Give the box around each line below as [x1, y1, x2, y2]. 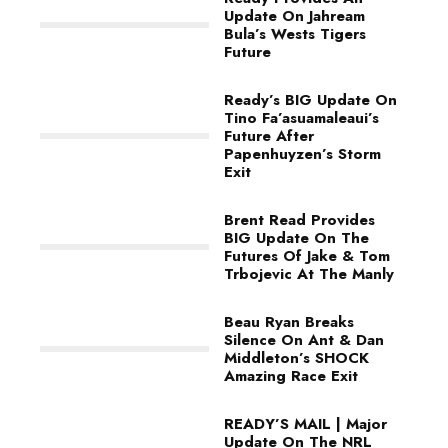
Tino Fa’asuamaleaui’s [224, 107, 379, 129]
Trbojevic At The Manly [224, 263, 394, 285]
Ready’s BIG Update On [224, 89, 397, 111]
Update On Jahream [224, 5, 365, 27]
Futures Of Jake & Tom [224, 245, 390, 267]
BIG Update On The [224, 227, 369, 249]
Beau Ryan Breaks [224, 311, 354, 333]
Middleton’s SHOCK [224, 347, 369, 369]
